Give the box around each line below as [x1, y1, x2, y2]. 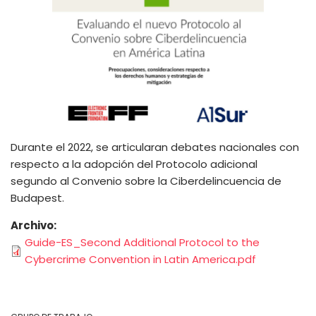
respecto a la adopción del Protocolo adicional [11, 157, 257, 172]
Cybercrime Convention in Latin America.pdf [25, 252, 256, 267]
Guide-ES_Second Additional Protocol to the [25, 235, 260, 250]
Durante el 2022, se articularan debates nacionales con [11, 140, 299, 155]
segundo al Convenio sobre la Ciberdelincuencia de [11, 174, 281, 189]
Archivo [11, 218, 54, 233]
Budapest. [11, 190, 64, 206]
